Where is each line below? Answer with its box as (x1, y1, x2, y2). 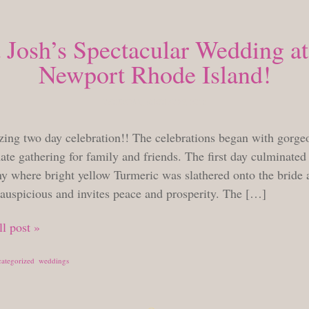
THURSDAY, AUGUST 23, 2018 (102, 97, 207, 108)
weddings (39, 255, 69, 266)
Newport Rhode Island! (38, 57, 271, 90)
